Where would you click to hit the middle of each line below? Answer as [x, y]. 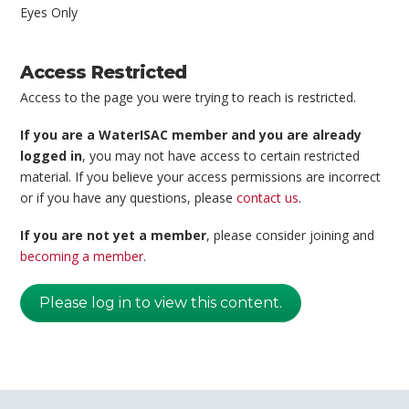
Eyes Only [49, 12]
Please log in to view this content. [161, 302]
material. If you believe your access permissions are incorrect [201, 177]
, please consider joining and [291, 236]
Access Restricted [104, 72]
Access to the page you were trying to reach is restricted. [189, 97]
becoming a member [82, 257]
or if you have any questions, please [129, 198]
